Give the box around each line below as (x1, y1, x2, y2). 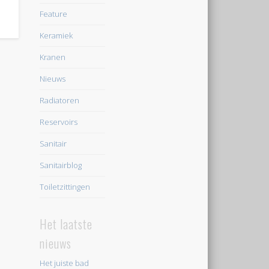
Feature (39, 8, 67, 19)
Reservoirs (39, 116, 77, 127)
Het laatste (39, 215, 92, 234)
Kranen (39, 51, 65, 62)
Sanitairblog (39, 159, 82, 171)
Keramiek (39, 29, 73, 41)
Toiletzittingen (39, 181, 90, 192)
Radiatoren (39, 94, 79, 106)
